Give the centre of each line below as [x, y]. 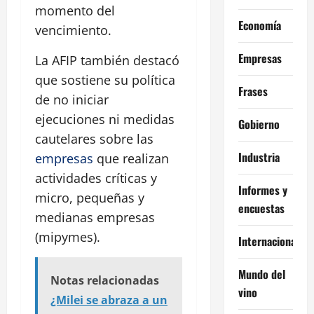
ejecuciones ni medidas [105, 120]
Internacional [268, 241]
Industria [259, 157]
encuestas [261, 208]
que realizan [131, 159]
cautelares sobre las [94, 139]
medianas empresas [95, 218]
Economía [259, 25]
